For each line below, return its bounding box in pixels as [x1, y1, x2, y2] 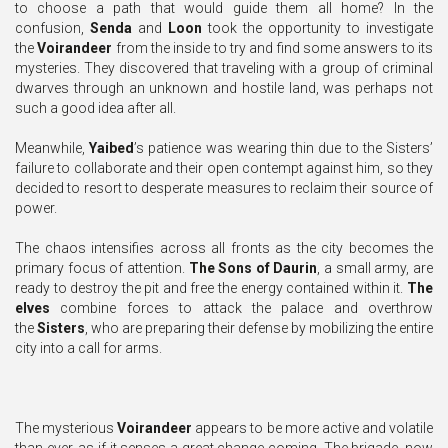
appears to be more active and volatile [192, 420, 434, 437]
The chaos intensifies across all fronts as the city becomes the [15, 240, 433, 257]
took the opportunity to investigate [202, 20, 433, 37]
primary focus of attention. [15, 260, 189, 277]
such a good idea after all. [15, 100, 176, 117]
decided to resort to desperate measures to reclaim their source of [15, 180, 433, 197]
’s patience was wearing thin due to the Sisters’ [134, 140, 434, 157]
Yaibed [89, 140, 135, 157]
